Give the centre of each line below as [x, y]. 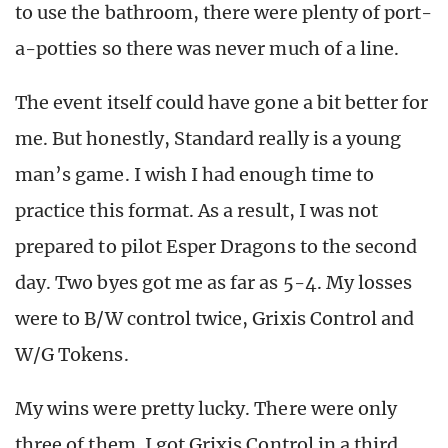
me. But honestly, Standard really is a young [208, 138]
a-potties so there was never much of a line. [209, 48]
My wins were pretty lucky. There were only [206, 408]
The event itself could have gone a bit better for [222, 102]
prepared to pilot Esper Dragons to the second [216, 246]
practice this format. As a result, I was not [197, 210]
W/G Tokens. [74, 354]
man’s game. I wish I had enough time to [194, 174]
